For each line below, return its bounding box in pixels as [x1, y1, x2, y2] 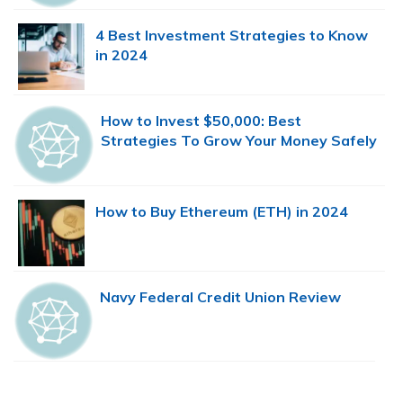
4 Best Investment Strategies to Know [95, 25, 369, 44]
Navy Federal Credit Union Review [100, 288, 342, 307]
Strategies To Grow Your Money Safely [100, 130, 377, 149]
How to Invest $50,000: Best [100, 111, 301, 130]
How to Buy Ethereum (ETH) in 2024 [95, 201, 349, 220]
